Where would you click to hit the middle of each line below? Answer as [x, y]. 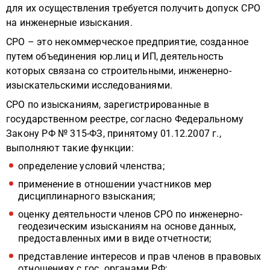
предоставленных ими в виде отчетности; [115, 238]
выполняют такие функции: [70, 148]
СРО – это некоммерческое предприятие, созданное [127, 42]
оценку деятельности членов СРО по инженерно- [130, 214]
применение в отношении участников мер [115, 184]
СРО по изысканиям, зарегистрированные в [108, 105]
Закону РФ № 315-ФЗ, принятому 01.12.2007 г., [114, 133]
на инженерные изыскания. [69, 23]
